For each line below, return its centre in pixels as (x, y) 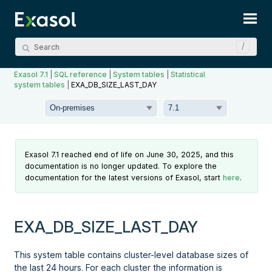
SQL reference (81, 74)
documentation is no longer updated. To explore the (121, 166)
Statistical (188, 74)
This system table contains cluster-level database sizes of (131, 255)
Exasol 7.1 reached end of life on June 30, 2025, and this (130, 155)
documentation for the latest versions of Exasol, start (124, 178)
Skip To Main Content (136, 20)
